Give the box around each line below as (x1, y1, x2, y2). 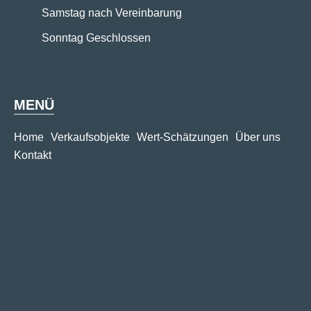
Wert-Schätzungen (137, 131, 228, 144)
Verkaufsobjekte (51, 131, 130, 144)
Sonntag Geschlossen (42, 32, 151, 44)
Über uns (235, 131, 280, 144)
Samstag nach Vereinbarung (42, 7, 182, 19)
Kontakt (14, 149, 51, 162)
